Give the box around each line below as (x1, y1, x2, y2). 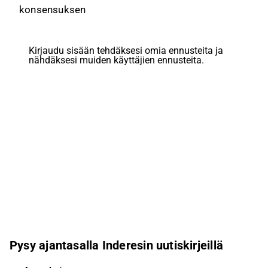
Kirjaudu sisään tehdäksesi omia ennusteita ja (29, 45, 223, 56)
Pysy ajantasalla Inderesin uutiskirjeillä (10, 237, 224, 252)
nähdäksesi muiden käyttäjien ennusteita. (29, 54, 204, 66)
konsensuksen (19, 4, 86, 16)
